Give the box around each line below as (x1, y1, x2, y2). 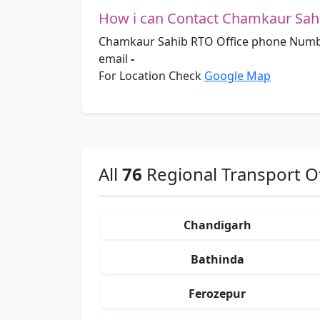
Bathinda (190, 251, 244, 268)
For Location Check (99, 68, 204, 84)
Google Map (204, 68, 271, 84)
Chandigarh (183, 217, 251, 234)
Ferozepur (189, 286, 246, 302)
